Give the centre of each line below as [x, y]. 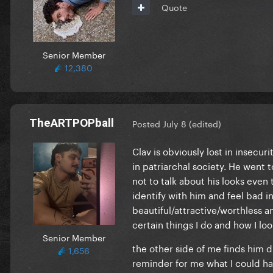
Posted [147, 123]
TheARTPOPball [71, 122]
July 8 [175, 123]
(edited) [205, 123]
